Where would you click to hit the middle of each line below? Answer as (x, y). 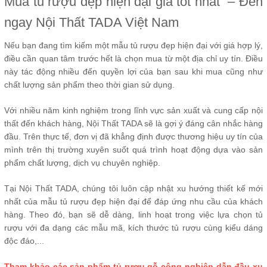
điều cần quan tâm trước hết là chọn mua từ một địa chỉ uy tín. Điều (133, 58)
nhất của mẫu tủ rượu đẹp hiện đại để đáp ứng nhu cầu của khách (133, 201)
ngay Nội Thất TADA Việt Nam (91, 22)
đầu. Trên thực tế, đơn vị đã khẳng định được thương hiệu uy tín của (133, 136)
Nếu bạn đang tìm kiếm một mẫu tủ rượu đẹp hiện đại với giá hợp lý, (133, 45)
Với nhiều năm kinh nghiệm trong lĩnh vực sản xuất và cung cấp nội (133, 110)
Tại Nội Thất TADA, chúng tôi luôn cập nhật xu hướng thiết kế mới (133, 188)
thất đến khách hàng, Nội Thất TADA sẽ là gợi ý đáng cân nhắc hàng (133, 123)
